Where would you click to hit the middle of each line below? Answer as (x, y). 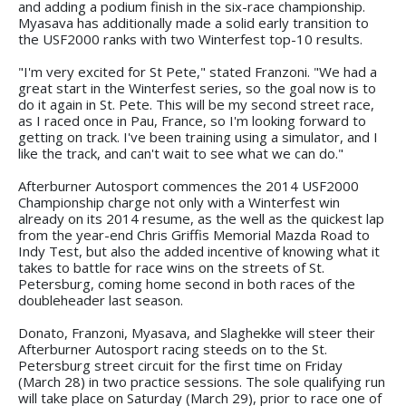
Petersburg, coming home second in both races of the (187, 283)
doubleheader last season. (101, 300)
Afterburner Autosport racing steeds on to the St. (173, 348)
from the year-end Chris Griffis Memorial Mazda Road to (194, 234)
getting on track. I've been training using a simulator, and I (198, 136)
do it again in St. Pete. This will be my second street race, (196, 104)
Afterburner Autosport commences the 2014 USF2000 (188, 185)
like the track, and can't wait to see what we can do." (181, 153)
